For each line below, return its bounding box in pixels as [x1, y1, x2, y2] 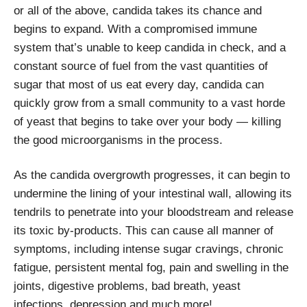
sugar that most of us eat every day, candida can [14, 77, 264, 91]
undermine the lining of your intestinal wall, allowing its [14, 186, 292, 200]
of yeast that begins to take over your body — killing [14, 114, 281, 128]
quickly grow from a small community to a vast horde [14, 96, 285, 110]
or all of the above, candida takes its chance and [14, 3, 262, 17]
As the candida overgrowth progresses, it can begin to [14, 168, 290, 182]
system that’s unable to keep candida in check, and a [14, 40, 286, 54]
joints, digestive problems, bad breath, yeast [14, 279, 241, 293]
